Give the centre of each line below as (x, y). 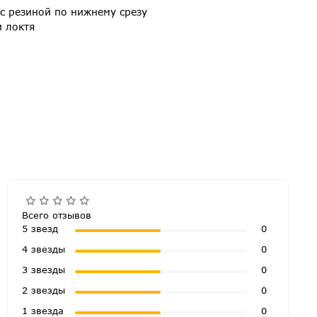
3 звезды (44, 269)
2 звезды (44, 290)
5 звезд (40, 228)
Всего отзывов (57, 215)
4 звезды (44, 249)
